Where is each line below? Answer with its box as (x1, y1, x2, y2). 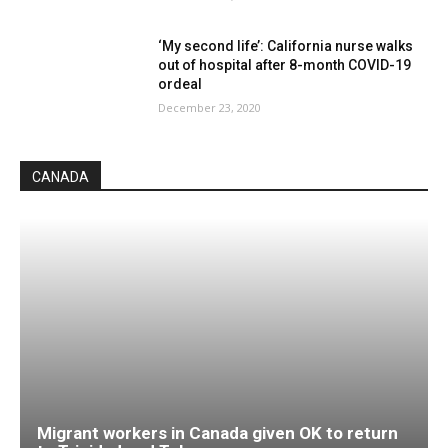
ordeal (158, 76, 203, 93)
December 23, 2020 (158, 100, 262, 116)
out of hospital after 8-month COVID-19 (158, 57, 412, 74)
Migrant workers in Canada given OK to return (37, 423, 398, 444)
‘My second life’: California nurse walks (158, 38, 414, 55)
